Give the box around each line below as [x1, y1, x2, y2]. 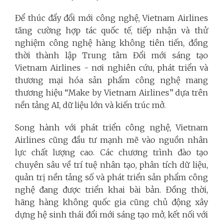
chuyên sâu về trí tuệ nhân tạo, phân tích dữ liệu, [15, 159, 208, 170]
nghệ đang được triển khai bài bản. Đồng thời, [15, 184, 208, 195]
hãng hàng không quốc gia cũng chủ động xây [15, 197, 208, 207]
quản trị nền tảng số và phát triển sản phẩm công [15, 172, 208, 182]
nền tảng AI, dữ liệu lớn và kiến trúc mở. [15, 100, 166, 110]
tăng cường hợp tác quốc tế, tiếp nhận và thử [15, 25, 208, 35]
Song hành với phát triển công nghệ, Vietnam [15, 122, 208, 132]
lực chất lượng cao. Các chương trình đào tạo [15, 147, 208, 157]
